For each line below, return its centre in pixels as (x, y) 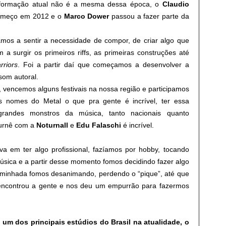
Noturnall (52, 125)
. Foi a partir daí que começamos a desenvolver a (103, 65)
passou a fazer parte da (149, 16)
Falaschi (106, 125)
